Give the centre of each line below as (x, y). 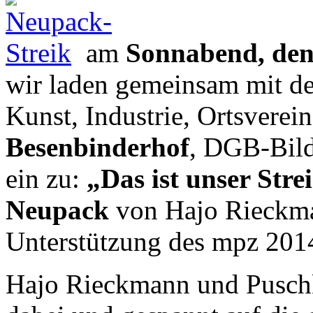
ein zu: (46, 178)
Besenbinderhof (97, 147)
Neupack (61, 210)
